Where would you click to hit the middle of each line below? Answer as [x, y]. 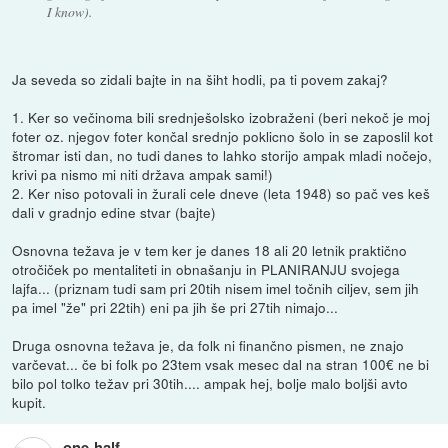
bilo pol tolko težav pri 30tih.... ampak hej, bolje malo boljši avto [210, 383]
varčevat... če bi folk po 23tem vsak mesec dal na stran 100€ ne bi [221, 364]
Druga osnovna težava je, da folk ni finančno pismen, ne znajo [208, 345]
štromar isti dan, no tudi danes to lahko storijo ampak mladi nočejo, [222, 155]
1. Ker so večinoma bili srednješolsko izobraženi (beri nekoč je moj [221, 117]
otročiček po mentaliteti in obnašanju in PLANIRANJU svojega [206, 269]
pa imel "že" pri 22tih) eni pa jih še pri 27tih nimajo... [175, 307]
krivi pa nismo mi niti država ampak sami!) [143, 174]
